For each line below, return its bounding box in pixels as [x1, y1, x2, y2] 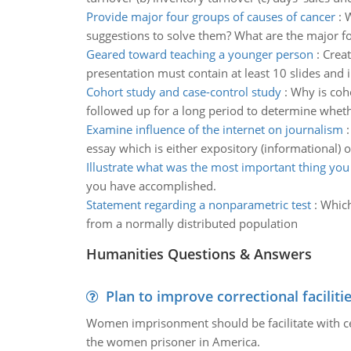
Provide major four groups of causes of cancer [85, 9, 335, 24]
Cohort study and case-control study [85, 84, 281, 100]
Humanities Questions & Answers [85, 244, 312, 263]
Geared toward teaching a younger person [85, 46, 313, 62]
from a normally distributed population [85, 215, 298, 231]
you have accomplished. [85, 178, 216, 194]
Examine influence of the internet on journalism [85, 121, 343, 137]
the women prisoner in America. [85, 334, 260, 349]
